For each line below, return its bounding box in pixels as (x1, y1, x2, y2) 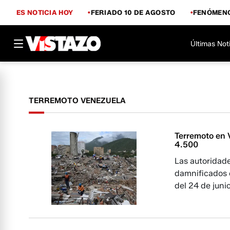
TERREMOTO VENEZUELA (29, 96, 126, 105)
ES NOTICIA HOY (16, 8, 73, 16)
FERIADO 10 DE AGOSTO (90, 8, 176, 16)
